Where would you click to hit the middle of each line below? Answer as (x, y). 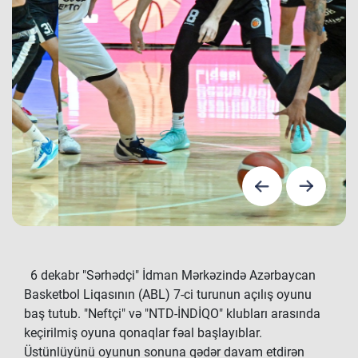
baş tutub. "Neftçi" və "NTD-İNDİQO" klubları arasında (172, 314)
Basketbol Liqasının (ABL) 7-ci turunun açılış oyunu (168, 294)
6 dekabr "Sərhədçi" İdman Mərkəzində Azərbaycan (170, 275)
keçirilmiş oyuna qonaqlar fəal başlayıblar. (143, 333)
